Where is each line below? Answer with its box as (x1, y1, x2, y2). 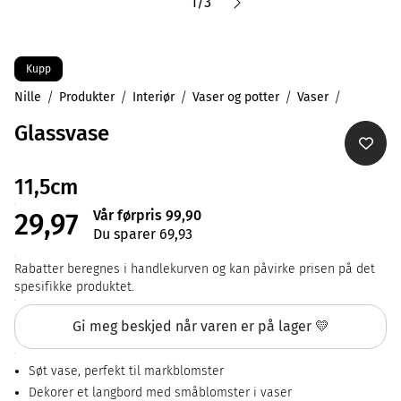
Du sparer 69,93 (93, 226, 192, 243)
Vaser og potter (192, 90, 279, 105)
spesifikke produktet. (14, 279, 134, 294)
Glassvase (14, 121, 109, 146)
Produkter (59, 90, 115, 105)
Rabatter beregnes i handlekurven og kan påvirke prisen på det (14, 261, 375, 277)
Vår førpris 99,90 (93, 207, 201, 224)
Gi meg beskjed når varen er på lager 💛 (72, 318, 329, 335)
